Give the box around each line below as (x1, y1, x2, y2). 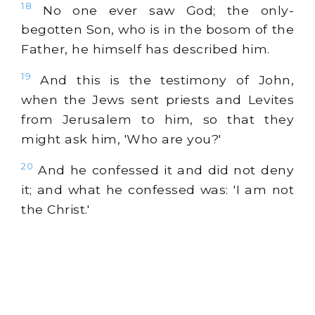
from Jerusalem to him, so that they (21, 112, 294, 127)
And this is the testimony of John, (31, 72, 294, 88)
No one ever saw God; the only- (32, 2, 294, 18)
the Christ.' (21, 202, 89, 217)
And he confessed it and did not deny (33, 162, 294, 178)
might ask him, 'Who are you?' (21, 131, 221, 147)
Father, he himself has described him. (21, 41, 270, 57)
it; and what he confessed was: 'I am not (21, 182, 294, 198)
